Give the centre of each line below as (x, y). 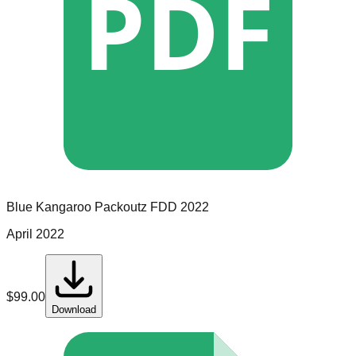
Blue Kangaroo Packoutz (77, 207)
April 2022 (35, 234)
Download (74, 310)
